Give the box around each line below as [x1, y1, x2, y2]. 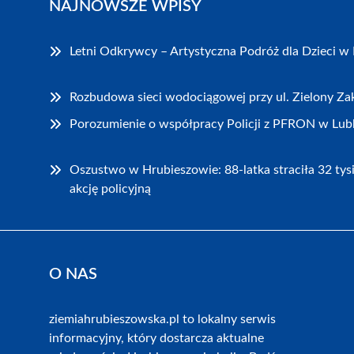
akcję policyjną [70, 182, 151, 195]
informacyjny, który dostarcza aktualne [49, 331, 264, 345]
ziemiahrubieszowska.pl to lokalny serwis [49, 312, 276, 326]
